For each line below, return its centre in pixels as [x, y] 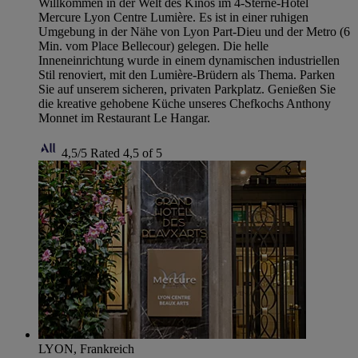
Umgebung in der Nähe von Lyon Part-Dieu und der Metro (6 [194, 32]
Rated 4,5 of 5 [126, 153]
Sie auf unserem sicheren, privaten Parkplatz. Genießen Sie [187, 89]
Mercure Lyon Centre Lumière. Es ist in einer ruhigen [173, 18]
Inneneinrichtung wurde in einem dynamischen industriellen [189, 61]
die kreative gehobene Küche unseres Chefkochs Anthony [185, 104]
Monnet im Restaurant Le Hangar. [124, 118]
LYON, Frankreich [86, 349]
